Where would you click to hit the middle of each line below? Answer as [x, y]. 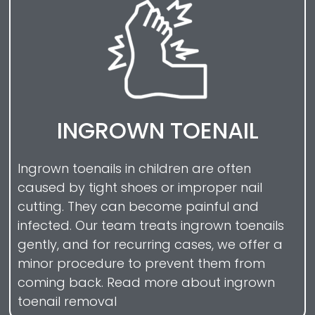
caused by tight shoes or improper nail [140, 187]
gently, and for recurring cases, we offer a [150, 244]
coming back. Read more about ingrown [146, 282]
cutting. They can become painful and [138, 206]
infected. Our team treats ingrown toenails [151, 225]
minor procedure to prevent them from [141, 263]
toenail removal [67, 301]
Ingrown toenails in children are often [134, 168]
